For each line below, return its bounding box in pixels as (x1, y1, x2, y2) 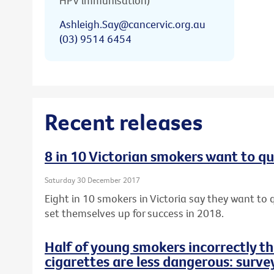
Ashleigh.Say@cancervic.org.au (59, 17, 206, 31)
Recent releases (45, 106, 202, 136)
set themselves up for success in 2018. (45, 206, 224, 220)
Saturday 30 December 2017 (45, 175, 140, 185)
